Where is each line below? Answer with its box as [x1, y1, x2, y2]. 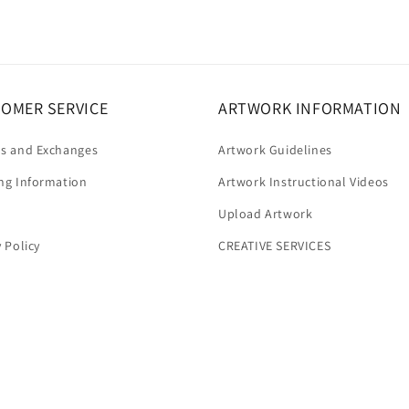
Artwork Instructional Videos [218, 173, 389, 191]
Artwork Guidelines [218, 142, 332, 159]
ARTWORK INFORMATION [218, 98, 402, 120]
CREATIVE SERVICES [218, 237, 331, 255]
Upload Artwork [218, 205, 313, 223]
